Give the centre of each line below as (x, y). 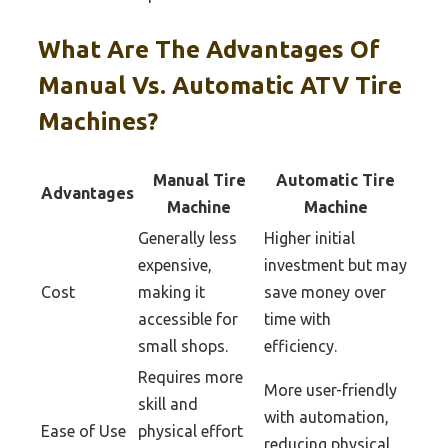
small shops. (183, 345)
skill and (168, 403)
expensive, (175, 264)
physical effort (190, 430)
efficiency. (300, 345)
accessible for (188, 318)
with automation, (326, 416)
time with (297, 318)
